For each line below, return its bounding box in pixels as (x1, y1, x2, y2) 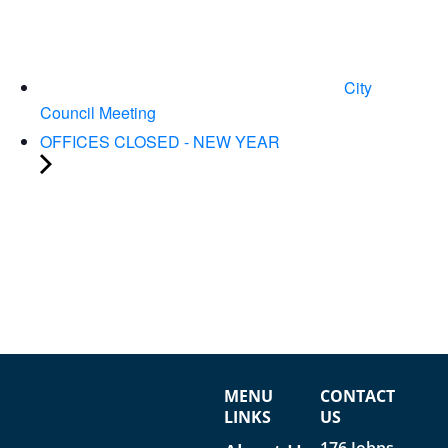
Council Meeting (40, 101, 156, 125)
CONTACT (320, 385, 395, 408)
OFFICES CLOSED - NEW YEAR (40, 130, 280, 154)
